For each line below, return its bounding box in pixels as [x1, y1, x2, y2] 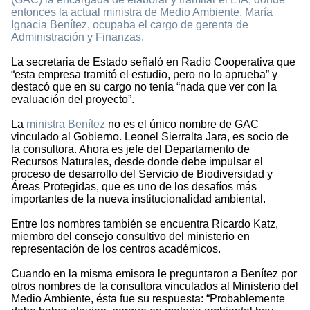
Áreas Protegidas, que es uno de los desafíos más [11, 181, 257, 193]
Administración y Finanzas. [11, 31, 144, 44]
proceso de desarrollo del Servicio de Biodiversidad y [11, 168, 273, 181]
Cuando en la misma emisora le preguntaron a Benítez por [11, 268, 297, 280]
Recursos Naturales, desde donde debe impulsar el [11, 156, 263, 168]
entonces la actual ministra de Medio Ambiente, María [11, 6, 273, 19]
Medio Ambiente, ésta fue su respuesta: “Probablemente [11, 293, 285, 305]
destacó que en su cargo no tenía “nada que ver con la [11, 81, 277, 93]
